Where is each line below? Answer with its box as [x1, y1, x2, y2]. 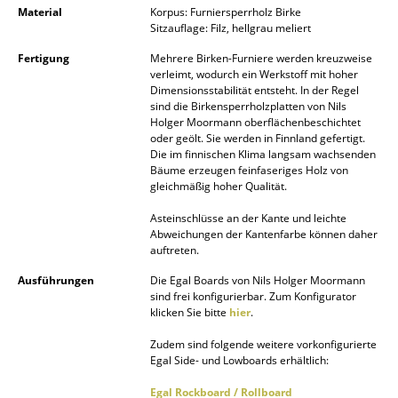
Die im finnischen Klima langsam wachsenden [150, 147, 376, 163]
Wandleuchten [39, 334, 137, 354]
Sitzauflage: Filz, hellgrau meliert [150, 20, 311, 36]
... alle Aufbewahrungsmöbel [39, 78, 228, 98]
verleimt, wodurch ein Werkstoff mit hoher [150, 67, 358, 83]
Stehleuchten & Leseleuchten [39, 263, 235, 283]
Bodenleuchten [39, 298, 141, 318]
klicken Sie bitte [150, 305, 229, 321]
